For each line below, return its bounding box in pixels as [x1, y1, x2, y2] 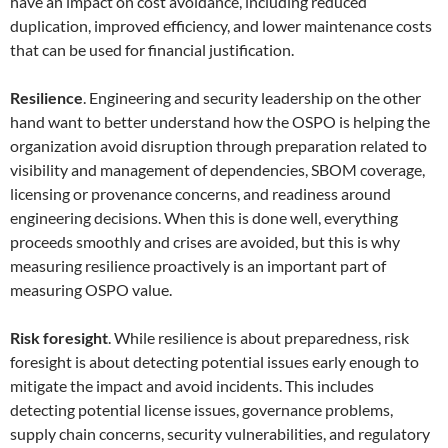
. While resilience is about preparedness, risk [108, 328, 409, 347]
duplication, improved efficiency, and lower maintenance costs [10, 16, 432, 35]
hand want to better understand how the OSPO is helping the [10, 112, 430, 131]
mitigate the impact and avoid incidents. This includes [10, 376, 374, 395]
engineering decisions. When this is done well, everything [10, 208, 398, 227]
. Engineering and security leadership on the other [83, 88, 421, 107]
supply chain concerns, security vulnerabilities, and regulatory [10, 424, 430, 443]
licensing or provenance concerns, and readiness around [10, 184, 391, 203]
